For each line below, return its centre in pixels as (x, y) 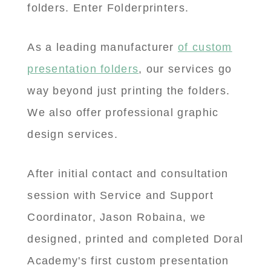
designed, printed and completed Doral (135, 239)
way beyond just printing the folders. (129, 91)
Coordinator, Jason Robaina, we (117, 217)
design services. (73, 135)
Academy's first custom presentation (128, 261)
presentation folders (83, 69)
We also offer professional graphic (123, 113)
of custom (205, 47)
